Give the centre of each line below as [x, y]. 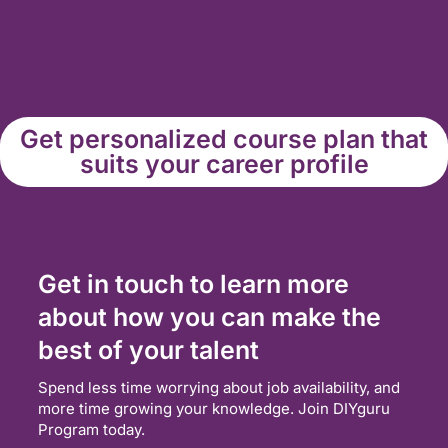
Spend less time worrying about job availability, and [219, 388]
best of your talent [148, 350]
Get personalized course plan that [224, 139]
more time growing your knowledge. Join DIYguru [214, 409]
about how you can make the [209, 317]
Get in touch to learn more [193, 284]
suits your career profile [224, 164]
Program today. [91, 430]
